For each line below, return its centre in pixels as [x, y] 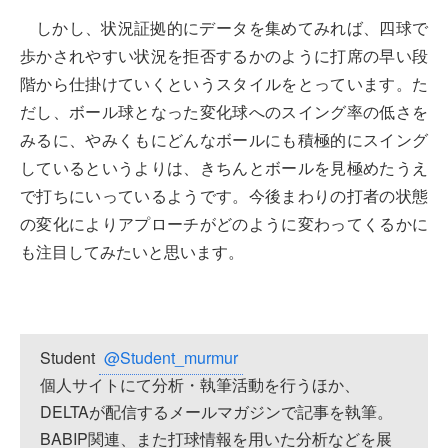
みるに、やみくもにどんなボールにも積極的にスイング [224, 140]
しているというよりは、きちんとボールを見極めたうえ [224, 168]
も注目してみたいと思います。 [132, 252]
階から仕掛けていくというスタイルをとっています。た [224, 84]
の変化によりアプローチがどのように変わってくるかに [224, 224]
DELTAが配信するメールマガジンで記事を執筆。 [216, 412]
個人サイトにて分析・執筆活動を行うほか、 [200, 385]
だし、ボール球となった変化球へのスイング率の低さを [224, 112]
